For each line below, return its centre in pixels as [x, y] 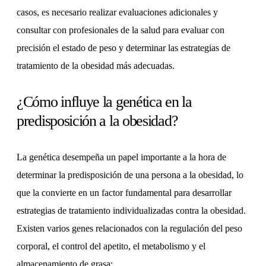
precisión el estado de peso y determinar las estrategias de [123, 48]
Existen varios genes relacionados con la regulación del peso [129, 229]
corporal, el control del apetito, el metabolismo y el [111, 246]
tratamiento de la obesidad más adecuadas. [96, 66]
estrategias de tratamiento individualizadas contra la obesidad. [131, 211]
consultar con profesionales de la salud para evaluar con [121, 30]
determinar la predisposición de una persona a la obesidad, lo [130, 175]
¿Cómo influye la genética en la [104, 102]
